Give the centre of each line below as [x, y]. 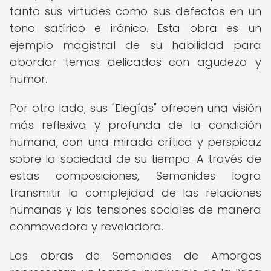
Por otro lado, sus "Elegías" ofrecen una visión [135, 108]
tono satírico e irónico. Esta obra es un [135, 28]
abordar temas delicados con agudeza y [135, 62]
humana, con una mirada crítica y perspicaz [135, 142]
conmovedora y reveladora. [87, 227]
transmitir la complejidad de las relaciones [135, 193]
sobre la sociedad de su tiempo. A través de [135, 159]
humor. [28, 79]
